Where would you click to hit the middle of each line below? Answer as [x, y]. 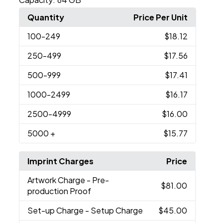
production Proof [59, 191]
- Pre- [98, 180]
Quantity [46, 17]
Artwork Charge [57, 180]
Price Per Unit [160, 17]
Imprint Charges [61, 161]
